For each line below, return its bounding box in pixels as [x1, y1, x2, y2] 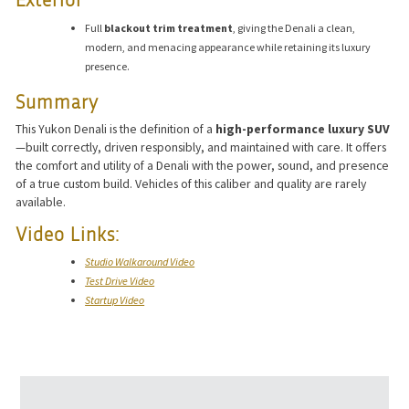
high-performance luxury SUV [215, 121, 391, 138]
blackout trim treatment [104, 20, 234, 35]
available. [16, 194, 67, 211]
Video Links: [16, 226, 121, 246]
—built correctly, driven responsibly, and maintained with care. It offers [16, 140, 387, 156]
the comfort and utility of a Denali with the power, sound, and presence [16, 158, 390, 174]
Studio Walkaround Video [85, 255, 195, 269]
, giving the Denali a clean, [233, 20, 356, 35]
